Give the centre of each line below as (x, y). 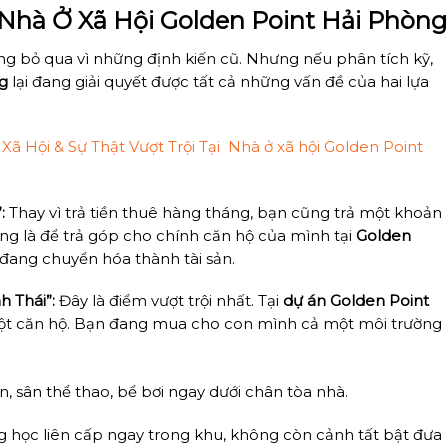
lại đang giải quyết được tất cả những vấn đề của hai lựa (219, 82)
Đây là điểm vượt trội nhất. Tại (168, 301)
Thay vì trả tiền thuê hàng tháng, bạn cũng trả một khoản (223, 212)
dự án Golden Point (355, 301)
